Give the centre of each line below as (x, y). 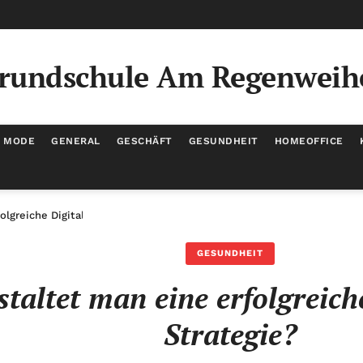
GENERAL (76, 141)
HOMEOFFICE (309, 141)
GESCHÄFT (144, 141)
